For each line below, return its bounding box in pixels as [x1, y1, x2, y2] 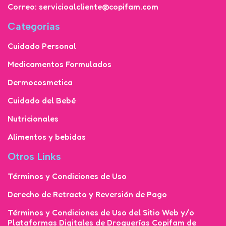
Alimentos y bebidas [8, 131, 86, 142]
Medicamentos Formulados [8, 59, 111, 69]
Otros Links [8, 150, 61, 162]
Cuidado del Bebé [8, 95, 76, 105]
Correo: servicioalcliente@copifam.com [8, 1, 158, 12]
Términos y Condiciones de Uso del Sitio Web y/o [8, 207, 194, 217]
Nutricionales [8, 113, 59, 124]
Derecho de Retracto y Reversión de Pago [8, 189, 167, 199]
